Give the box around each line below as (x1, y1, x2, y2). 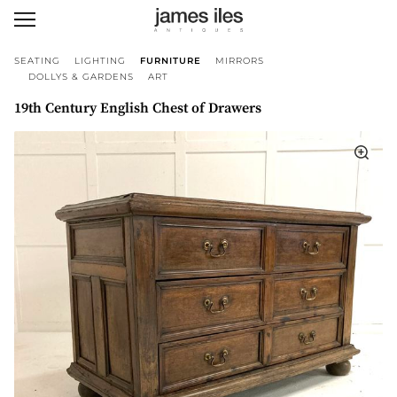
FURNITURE (140, 55, 201, 66)
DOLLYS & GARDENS (28, 71, 134, 82)
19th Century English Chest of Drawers (14, 99, 261, 117)
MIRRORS (215, 55, 264, 66)
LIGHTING (74, 55, 126, 66)
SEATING (14, 55, 60, 66)
